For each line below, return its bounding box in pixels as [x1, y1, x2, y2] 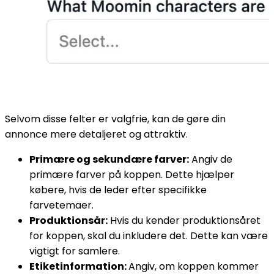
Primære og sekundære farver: [29, 152, 189, 166]
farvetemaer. [29, 198, 94, 212]
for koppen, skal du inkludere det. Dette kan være [29, 228, 268, 243]
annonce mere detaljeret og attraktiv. [5, 127, 188, 141]
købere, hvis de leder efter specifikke [29, 182, 207, 197]
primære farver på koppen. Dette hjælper [29, 167, 234, 182]
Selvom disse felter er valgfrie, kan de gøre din [5, 111, 226, 126]
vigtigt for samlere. [29, 243, 120, 258]
